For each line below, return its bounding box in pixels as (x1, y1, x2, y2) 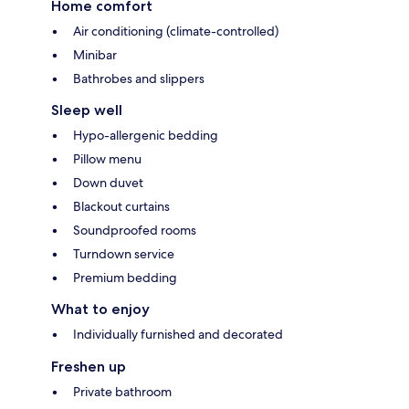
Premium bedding (73, 268, 177, 286)
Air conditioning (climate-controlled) (73, 22, 278, 39)
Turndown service (73, 245, 174, 262)
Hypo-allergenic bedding (73, 126, 218, 143)
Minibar (73, 46, 117, 63)
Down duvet (73, 173, 143, 191)
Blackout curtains (73, 197, 170, 215)
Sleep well (51, 100, 122, 119)
